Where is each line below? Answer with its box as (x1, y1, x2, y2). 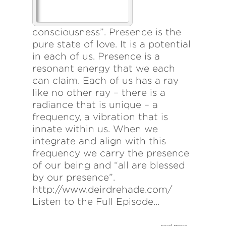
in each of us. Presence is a (32, 51, 160, 62)
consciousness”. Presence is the (32, 27, 181, 38)
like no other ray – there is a (32, 87, 165, 98)
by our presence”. (32, 172, 115, 183)
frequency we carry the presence (32, 148, 189, 159)
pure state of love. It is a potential (32, 39, 191, 50)
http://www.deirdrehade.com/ (32, 184, 178, 195)
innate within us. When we (32, 124, 158, 135)
